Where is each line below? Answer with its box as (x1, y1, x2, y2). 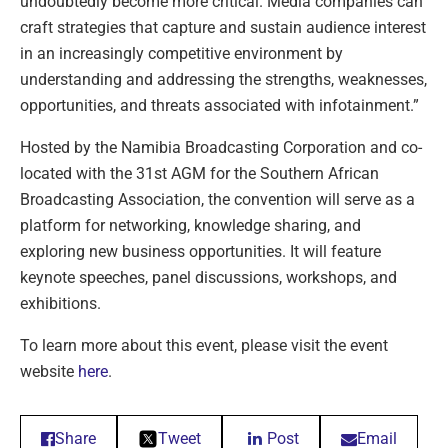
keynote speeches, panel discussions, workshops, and (20, 267, 397, 287)
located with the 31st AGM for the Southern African (20, 163, 379, 183)
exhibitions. (20, 293, 101, 313)
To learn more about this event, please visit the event (20, 335, 388, 355)
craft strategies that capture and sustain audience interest (20, 17, 426, 37)
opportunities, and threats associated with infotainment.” (20, 95, 419, 115)
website (20, 361, 78, 381)
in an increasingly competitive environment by (20, 43, 343, 63)
